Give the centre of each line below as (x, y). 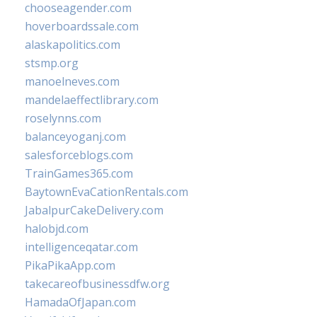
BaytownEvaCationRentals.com (106, 192)
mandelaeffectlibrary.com (92, 100)
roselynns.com (63, 118)
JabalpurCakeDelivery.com (94, 210)
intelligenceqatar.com (81, 247)
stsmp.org (52, 63)
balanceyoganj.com (75, 137)
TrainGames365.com (79, 173)
